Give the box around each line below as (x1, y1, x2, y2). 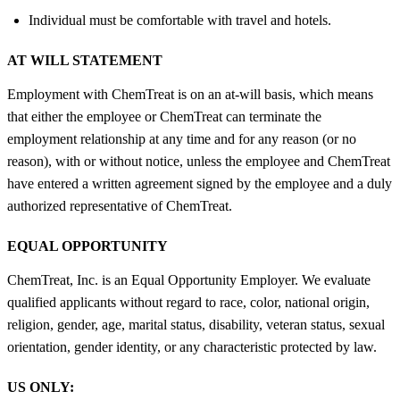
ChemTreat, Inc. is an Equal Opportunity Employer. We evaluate (7, 271, 371, 287)
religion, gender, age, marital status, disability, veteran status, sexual (7, 316, 385, 332)
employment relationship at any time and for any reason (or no (7, 130, 356, 146)
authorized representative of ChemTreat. (7, 197, 232, 213)
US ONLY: (7, 379, 74, 395)
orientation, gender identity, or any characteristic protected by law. (7, 338, 377, 354)
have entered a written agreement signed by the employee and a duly (7, 175, 392, 191)
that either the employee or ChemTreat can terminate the (7, 108, 321, 124)
